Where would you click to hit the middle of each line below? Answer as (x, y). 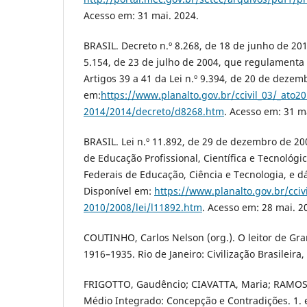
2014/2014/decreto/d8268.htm (154, 112)
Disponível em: (119, 191)
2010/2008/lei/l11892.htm (143, 208)
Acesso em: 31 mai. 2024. (141, 16)
